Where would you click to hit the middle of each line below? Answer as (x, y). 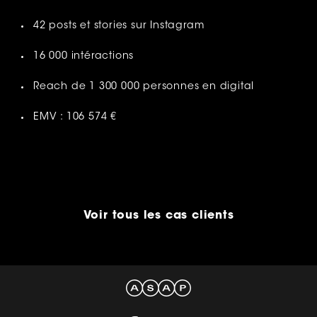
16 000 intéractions (84, 56)
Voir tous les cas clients (158, 215)
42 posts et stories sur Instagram (119, 26)
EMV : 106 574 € (75, 117)
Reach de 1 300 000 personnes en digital (144, 87)
